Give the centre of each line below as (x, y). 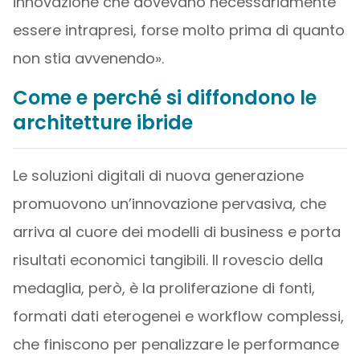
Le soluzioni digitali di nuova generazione (158, 176)
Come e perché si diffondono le (164, 98)
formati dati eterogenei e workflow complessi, (178, 316)
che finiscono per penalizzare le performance (176, 344)
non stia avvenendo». (88, 58)
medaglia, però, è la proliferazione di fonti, (164, 288)
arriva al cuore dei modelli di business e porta (176, 232)
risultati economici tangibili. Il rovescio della (168, 260)
